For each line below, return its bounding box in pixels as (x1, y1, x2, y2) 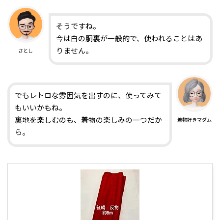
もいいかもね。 (15, 104, 67, 112)
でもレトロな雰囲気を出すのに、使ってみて (15, 92, 162, 100)
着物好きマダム (177, 117, 212, 123)
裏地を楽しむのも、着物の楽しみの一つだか (15, 116, 163, 125)
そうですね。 (55, 23, 100, 31)
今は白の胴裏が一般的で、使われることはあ (55, 35, 202, 43)
